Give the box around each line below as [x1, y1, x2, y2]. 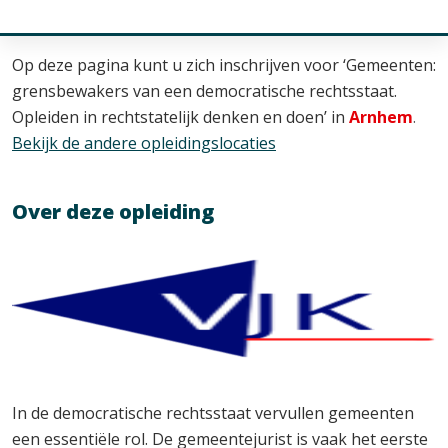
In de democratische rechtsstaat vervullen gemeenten [12, 402, 414, 424]
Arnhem [349, 106, 413, 128]
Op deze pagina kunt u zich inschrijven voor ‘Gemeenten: [12, 54, 436, 76]
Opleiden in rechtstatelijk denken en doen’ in [12, 106, 349, 128]
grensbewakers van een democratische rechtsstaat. [12, 80, 397, 102]
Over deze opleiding [12, 198, 214, 225]
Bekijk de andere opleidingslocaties [12, 132, 276, 154]
